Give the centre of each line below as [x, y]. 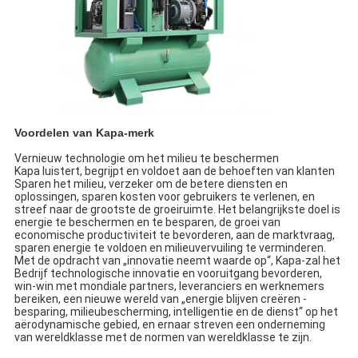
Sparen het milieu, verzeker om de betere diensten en [151, 183]
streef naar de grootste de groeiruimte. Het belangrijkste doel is [177, 209]
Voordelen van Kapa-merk [84, 132]
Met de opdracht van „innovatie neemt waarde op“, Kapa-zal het [177, 260]
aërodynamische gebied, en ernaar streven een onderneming [169, 324]
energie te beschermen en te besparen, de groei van [147, 222]
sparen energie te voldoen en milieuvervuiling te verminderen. [170, 247]
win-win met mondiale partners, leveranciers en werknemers [169, 286]
